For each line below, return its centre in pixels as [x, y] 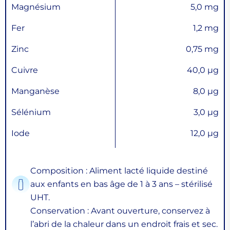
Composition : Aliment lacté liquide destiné [119, 171]
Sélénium [31, 112]
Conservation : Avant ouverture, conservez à [120, 211]
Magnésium [36, 7]
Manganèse [35, 91]
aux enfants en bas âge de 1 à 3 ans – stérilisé [121, 184]
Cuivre [25, 70]
